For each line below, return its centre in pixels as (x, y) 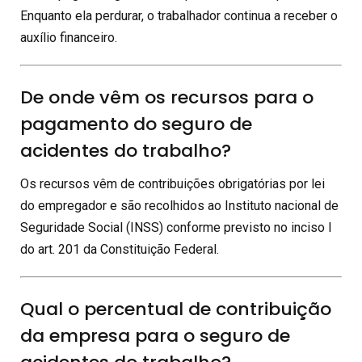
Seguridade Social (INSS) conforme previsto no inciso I (176, 227)
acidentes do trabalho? (126, 150)
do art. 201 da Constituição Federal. (120, 249)
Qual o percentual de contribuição (176, 309)
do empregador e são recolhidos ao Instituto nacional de (179, 205)
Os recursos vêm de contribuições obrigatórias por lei (173, 183)
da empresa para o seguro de (155, 335)
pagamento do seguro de (136, 124)
